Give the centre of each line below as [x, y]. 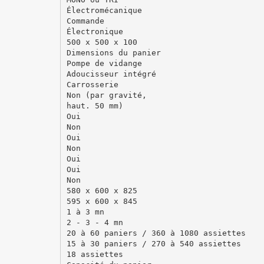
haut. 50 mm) [95, 105]
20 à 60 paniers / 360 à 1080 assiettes [156, 233]
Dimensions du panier [113, 52]
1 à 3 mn [85, 212]
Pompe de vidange [104, 63]
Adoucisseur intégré [111, 74]
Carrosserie [92, 84]
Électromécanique [104, 10]
